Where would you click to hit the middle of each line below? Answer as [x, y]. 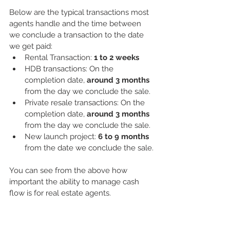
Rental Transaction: [59, 57]
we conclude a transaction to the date [78, 35]
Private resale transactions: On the [86, 102]
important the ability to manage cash [75, 181]
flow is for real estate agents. [60, 193]
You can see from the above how [69, 170]
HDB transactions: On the [70, 69]
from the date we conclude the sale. [89, 148]
